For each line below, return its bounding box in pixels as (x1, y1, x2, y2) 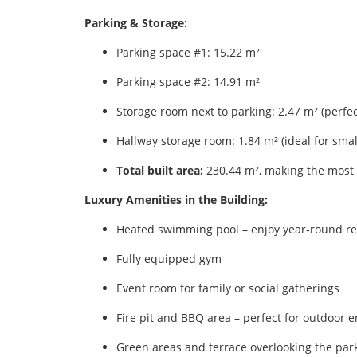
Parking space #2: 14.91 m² (116, 73, 260, 89)
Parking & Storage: (84, 14, 187, 30)
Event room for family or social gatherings (116, 280, 339, 296)
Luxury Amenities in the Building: (84, 191, 268, 207)
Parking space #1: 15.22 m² (116, 44, 260, 60)
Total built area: (116, 162, 203, 178)
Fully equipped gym (116, 250, 222, 266)
